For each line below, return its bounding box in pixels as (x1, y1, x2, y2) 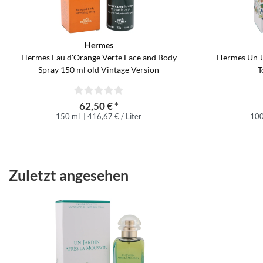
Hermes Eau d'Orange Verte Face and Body (21, 52, 177, 62)
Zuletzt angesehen (9, 166, 129, 184)
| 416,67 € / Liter (82, 111, 141, 121)
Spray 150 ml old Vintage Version (38, 64, 159, 75)
